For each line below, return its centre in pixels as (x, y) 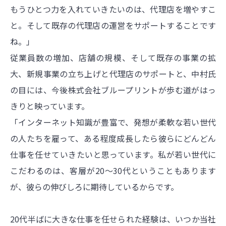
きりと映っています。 (50, 106)
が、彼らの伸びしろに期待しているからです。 (94, 187)
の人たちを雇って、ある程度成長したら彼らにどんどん (113, 138)
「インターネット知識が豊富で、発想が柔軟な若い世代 (113, 122)
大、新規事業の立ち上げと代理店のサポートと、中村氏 (113, 74)
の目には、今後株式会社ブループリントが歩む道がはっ (113, 90)
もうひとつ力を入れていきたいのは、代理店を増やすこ (113, 9)
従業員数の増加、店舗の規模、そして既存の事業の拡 (113, 58)
